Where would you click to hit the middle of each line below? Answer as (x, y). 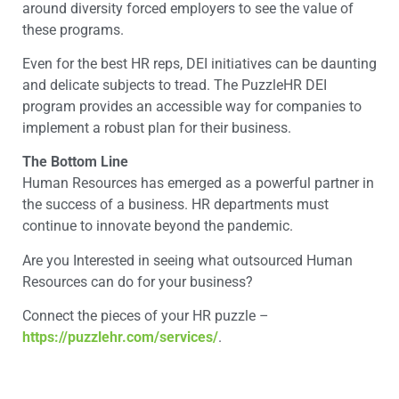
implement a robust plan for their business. (157, 128)
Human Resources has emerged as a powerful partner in (198, 183)
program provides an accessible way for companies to (192, 107)
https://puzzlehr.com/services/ (120, 338)
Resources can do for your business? (138, 281)
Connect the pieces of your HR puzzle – (146, 316)
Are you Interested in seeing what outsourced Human (187, 260)
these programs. (73, 29)
